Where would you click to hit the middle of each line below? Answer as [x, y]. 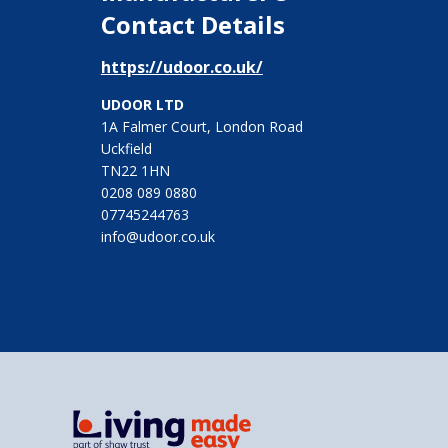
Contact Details [192, 25]
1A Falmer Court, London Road [201, 127]
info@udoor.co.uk [157, 237]
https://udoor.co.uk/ [181, 67]
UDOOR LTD [142, 105]
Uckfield [126, 149]
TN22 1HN [135, 171]
